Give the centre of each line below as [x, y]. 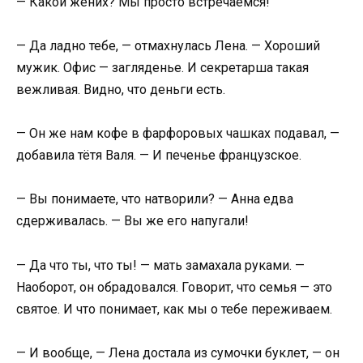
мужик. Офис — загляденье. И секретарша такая [162, 68]
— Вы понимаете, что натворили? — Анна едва [155, 199]
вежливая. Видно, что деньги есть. [121, 90]
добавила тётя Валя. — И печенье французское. [159, 156]
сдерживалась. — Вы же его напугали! [132, 221]
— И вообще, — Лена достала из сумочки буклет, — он [178, 352]
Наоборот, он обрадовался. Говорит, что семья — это [174, 287]
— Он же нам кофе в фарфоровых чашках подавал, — [178, 134]
